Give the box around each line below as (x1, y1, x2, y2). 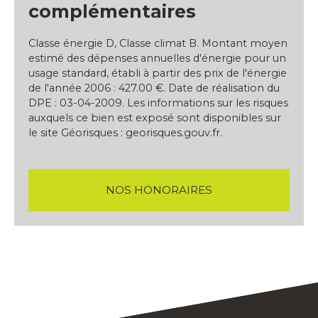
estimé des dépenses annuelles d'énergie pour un (28, 52, 286, 65)
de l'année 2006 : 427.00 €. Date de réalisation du (28, 82, 280, 95)
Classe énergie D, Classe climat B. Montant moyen (28, 37, 287, 50)
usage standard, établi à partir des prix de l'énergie (28, 67, 287, 80)
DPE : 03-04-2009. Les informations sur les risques (28, 97, 288, 110)
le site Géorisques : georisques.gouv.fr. (28, 126, 222, 140)
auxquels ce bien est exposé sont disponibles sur (28, 111, 281, 125)
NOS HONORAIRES (106, 183, 212, 197)
